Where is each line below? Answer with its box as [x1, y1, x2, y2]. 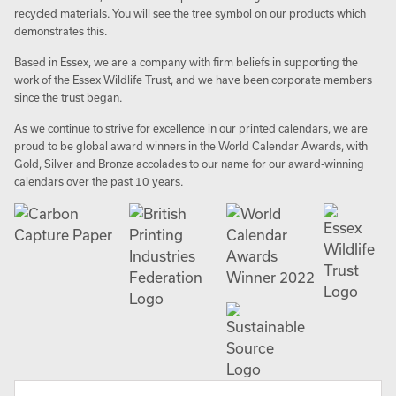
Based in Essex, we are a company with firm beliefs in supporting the [14, 56, 358, 68]
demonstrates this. [14, 25, 107, 37]
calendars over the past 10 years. [14, 175, 183, 187]
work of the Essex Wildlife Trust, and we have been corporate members [14, 73, 372, 86]
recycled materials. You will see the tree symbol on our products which [14, 7, 366, 19]
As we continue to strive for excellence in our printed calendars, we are [14, 122, 368, 134]
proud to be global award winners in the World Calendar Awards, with [14, 140, 368, 152]
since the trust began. [14, 91, 122, 103]
